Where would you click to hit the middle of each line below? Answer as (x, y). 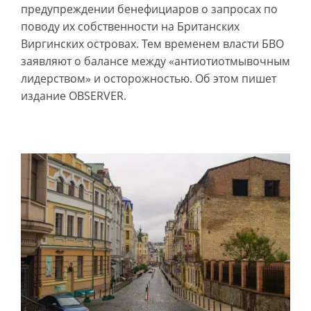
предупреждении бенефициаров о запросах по (149, 9)
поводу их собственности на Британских (130, 27)
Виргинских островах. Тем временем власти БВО (152, 44)
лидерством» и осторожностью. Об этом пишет (149, 79)
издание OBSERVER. (74, 96)
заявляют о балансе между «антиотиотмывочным (155, 61)
